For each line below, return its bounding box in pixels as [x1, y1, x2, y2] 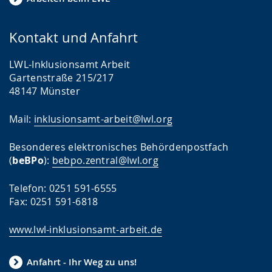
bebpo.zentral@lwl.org [52, 153, 159, 167]
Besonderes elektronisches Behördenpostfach [9, 140, 229, 154]
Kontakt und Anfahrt [9, 28, 138, 46]
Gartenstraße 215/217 [9, 70, 114, 84]
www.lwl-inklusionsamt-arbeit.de [9, 222, 163, 236]
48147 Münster [9, 84, 80, 98]
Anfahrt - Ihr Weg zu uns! [27, 256, 137, 269]
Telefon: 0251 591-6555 [9, 181, 117, 195]
